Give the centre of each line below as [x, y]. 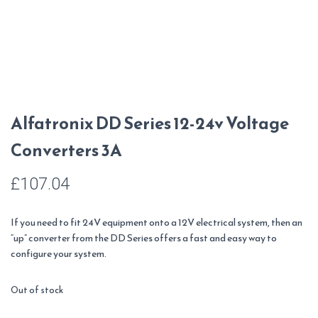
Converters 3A [66, 150]
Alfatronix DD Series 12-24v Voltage [150, 124]
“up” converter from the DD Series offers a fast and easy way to [144, 238]
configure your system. [59, 254]
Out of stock [37, 290]
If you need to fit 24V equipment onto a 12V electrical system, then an [157, 223]
